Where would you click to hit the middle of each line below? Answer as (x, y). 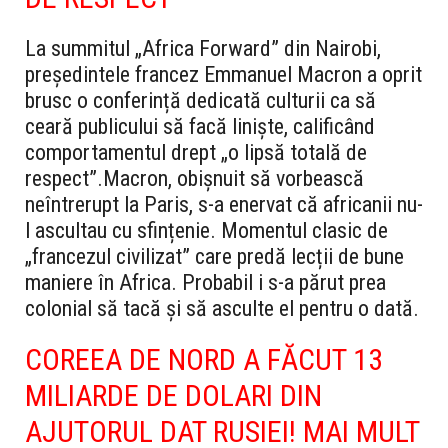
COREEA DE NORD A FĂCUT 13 (204, 360)
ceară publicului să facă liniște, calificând (200, 127)
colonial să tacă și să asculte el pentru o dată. (222, 309)
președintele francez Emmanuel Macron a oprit (223, 75)
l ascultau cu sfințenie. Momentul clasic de (206, 231)
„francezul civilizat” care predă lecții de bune (214, 257)
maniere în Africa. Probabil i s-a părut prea (205, 283)
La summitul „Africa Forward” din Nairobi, (203, 49)
